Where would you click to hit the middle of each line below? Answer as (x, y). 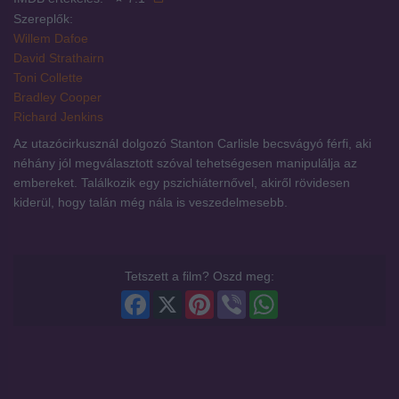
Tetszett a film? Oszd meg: (199, 277)
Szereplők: (43, 19)
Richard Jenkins (58, 117)
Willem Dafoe (51, 39)
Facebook (178, 298)
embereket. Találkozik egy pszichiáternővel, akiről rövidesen (182, 183)
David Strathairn (59, 58)
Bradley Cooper (57, 98)
